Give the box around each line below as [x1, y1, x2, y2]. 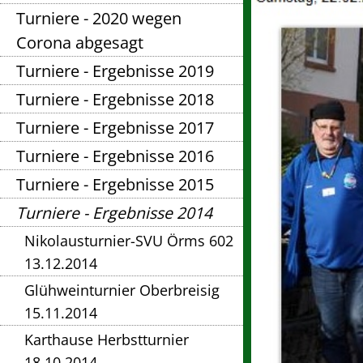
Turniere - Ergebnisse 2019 [16, 60, 214, 83]
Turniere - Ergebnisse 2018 [16, 88, 214, 111]
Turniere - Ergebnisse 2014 [16, 202, 212, 224]
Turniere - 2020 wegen [16, 7, 181, 30]
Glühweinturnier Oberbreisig [24, 280, 220, 301]
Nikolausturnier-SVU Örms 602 [24, 231, 233, 251]
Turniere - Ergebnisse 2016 [16, 145, 214, 168]
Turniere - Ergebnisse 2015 [16, 173, 214, 196]
